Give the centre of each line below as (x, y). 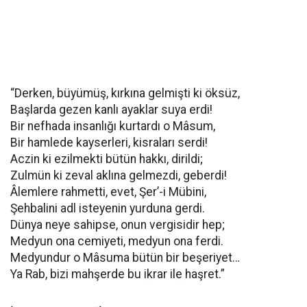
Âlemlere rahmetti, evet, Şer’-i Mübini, (108, 192)
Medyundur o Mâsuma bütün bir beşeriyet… (125, 258)
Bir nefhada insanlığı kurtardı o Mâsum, (113, 126)
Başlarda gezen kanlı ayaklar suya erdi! (111, 110)
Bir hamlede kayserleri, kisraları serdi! (109, 143)
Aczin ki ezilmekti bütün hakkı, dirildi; (107, 159)
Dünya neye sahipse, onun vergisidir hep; (118, 225)
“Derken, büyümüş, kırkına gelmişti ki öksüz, (125, 93)
